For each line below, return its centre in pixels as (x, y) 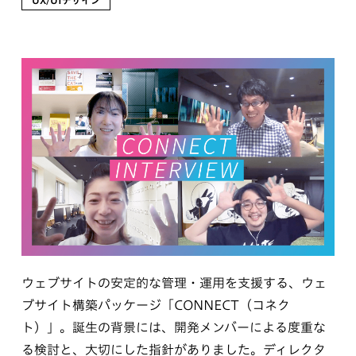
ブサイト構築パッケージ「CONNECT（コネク (155, 305)
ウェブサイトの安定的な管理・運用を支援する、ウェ (174, 282)
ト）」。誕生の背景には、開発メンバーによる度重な (173, 327)
